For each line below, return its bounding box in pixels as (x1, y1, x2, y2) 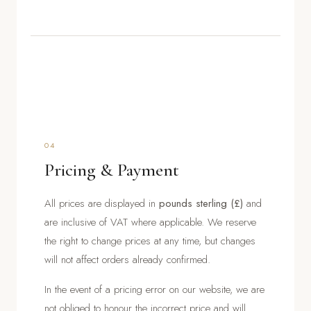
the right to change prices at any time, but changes (44, 233, 255, 249)
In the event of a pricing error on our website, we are (44, 281, 264, 297)
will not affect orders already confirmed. (44, 251, 210, 267)
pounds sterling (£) (159, 195, 243, 211)
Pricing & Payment (44, 158, 179, 180)
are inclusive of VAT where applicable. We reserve (44, 214, 256, 230)
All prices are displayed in (44, 195, 159, 211)
